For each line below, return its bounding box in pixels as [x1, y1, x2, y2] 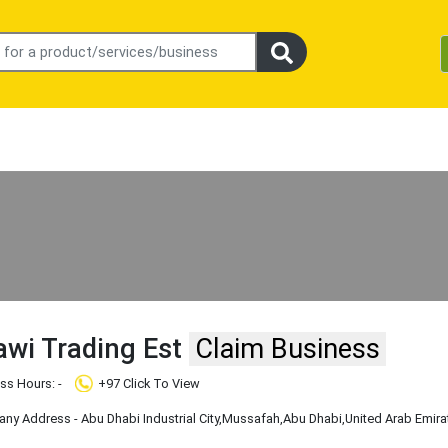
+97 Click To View [98, 376, 201, 392]
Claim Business [195, 333, 381, 366]
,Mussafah [219, 411, 281, 427]
